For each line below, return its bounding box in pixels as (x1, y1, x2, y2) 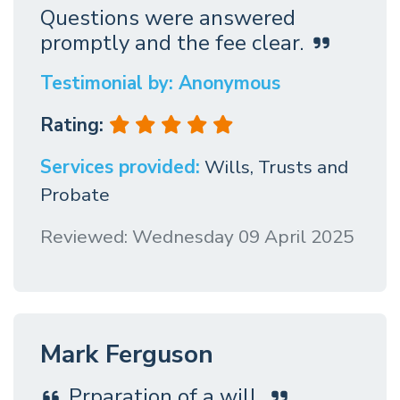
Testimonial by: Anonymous (40, 71, 280, 96)
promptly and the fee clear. (40, 28, 304, 57)
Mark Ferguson (40, 337, 213, 372)
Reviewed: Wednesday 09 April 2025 (40, 224, 354, 250)
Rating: (40, 112, 109, 138)
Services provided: (40, 154, 200, 180)
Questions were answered (40, 3, 296, 32)
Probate (40, 182, 110, 208)
